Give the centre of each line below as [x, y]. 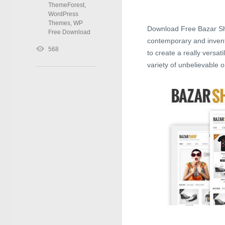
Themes [59, 23]
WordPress [63, 14]
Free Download [69, 32]
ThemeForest [66, 5]
